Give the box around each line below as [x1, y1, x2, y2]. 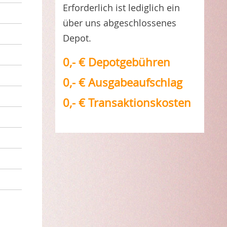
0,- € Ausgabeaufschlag [62, 75, 182, 90]
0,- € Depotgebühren [62, 55, 170, 69]
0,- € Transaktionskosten [62, 95, 191, 110]
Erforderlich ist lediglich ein [62, 2, 180, 14]
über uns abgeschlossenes [62, 17, 176, 29]
